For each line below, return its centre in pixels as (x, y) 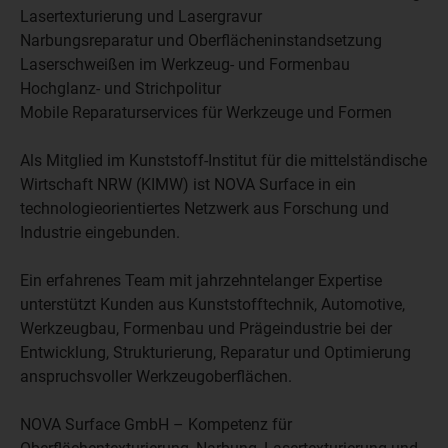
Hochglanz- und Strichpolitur (120, 88)
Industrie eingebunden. (100, 232)
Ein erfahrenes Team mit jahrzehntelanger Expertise (201, 280)
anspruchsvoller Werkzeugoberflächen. (156, 376)
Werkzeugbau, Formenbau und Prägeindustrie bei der (206, 328)
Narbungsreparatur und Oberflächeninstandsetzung (201, 40)
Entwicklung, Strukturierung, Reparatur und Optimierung (215, 352)
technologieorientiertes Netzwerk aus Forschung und (204, 208)
